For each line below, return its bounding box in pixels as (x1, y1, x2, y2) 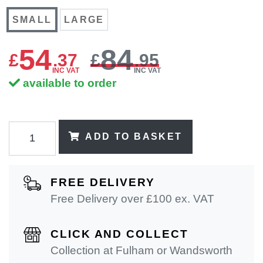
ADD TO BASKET (85, 131, 183, 141)
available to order (22, 77, 116, 90)
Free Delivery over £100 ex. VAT (50, 192, 214, 205)
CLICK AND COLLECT (50, 227, 188, 240)
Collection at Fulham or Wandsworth (50, 244, 232, 257)
